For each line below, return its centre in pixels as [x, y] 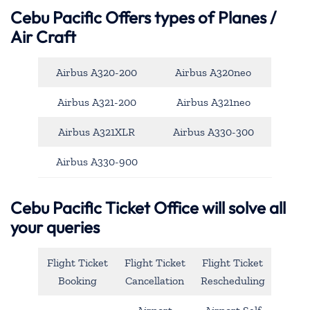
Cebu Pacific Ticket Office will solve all [148, 207]
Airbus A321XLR [97, 132]
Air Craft [43, 37]
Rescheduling [232, 280]
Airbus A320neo [213, 73]
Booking [77, 280]
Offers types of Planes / [189, 18]
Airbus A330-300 [213, 132]
